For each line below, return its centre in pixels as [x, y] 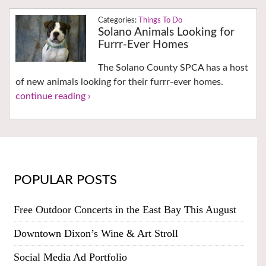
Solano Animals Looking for [166, 32]
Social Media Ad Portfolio [70, 257]
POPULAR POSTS [65, 180]
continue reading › [53, 96]
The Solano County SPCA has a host [173, 67]
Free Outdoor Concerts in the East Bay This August [125, 210]
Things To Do [160, 20]
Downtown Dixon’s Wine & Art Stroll [96, 234]
